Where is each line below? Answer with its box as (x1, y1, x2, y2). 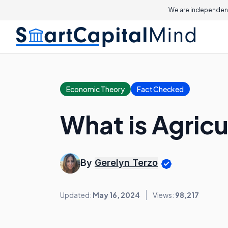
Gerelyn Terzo (95, 157, 158, 168)
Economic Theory (66, 84, 125, 94)
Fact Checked (137, 84, 184, 94)
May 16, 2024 (93, 190, 140, 199)
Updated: (60, 190, 93, 199)
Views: (153, 190, 175, 199)
